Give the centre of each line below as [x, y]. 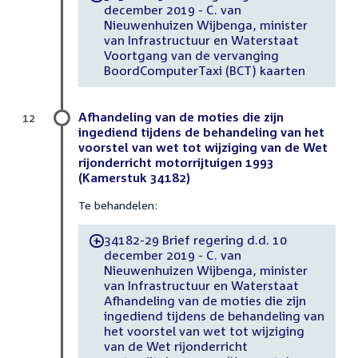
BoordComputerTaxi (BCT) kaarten [204, 71]
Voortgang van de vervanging [191, 56]
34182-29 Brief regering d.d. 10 [195, 240]
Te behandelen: [118, 205]
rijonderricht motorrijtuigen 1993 [176, 162]
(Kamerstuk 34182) [134, 177]
